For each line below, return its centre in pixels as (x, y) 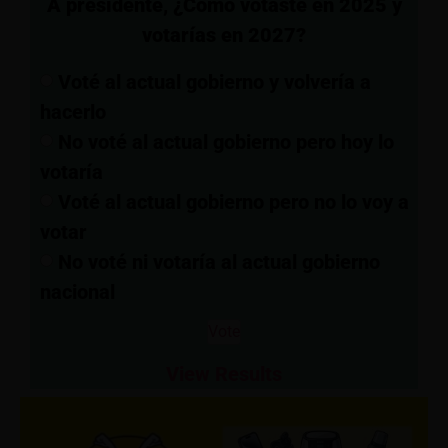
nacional (77, 291)
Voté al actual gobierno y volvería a (214, 81)
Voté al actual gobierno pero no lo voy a (233, 201)
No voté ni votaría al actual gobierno (219, 261)
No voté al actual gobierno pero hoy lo (226, 141)
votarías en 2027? (224, 35)
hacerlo (73, 111)
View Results (224, 374)
